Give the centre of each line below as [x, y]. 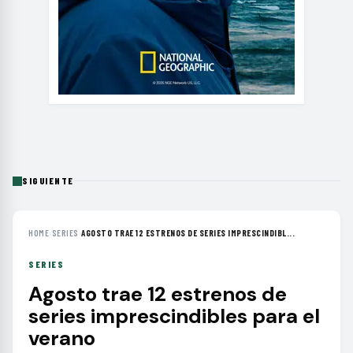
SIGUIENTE [48, 180]
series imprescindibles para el [174, 316]
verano [62, 338]
